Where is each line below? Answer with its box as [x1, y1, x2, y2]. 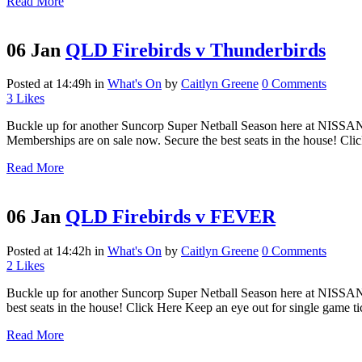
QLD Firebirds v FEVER [65, 206, 276, 228]
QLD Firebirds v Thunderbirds [65, 39, 326, 61]
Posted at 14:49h [6, 77, 91, 91]
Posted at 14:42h [6, 244, 91, 259]
